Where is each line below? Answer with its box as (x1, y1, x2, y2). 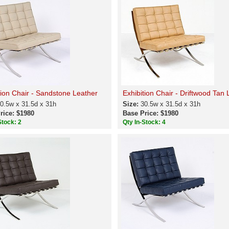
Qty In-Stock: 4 (122, 119, 167, 126)
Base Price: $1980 (122, 109, 178, 117)
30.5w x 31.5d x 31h (140, 100, 200, 108)
